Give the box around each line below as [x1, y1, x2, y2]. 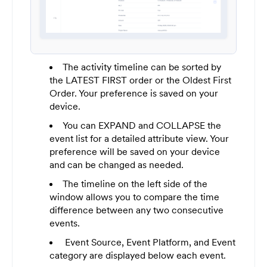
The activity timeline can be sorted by [63, 61, 221, 73]
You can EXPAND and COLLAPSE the [63, 119, 221, 132]
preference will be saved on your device [49, 145, 220, 158]
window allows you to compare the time [49, 191, 219, 203]
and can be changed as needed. [49, 159, 184, 171]
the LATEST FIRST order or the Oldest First [49, 74, 231, 86]
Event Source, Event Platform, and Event [63, 236, 235, 249]
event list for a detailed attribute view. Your [49, 132, 229, 145]
